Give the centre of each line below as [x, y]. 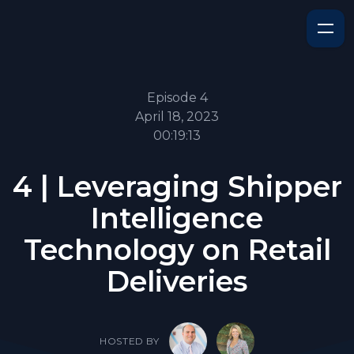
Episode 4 [177, 98]
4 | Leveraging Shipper [177, 186]
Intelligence [177, 218]
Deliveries [177, 281]
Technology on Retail [177, 250]
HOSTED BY [130, 341]
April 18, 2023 [177, 117]
